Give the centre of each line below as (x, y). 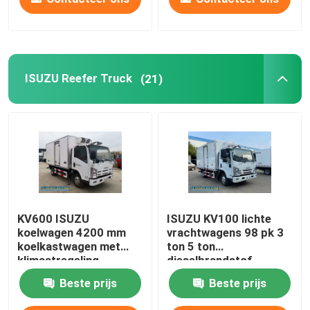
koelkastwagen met (69, 247)
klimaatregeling (58, 261)
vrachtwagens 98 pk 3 (226, 233)
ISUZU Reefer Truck (78, 79)
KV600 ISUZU (54, 219)
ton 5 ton (191, 247)
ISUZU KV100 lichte (219, 219)
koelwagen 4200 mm (72, 233)
